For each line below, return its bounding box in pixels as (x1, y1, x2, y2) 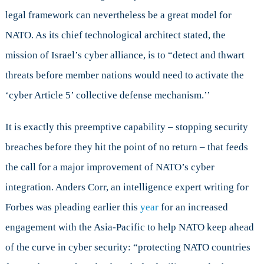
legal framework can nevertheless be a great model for (5, 9, 232, 21)
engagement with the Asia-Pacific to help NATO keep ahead (5, 221, 254, 233)
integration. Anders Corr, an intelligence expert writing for (5, 181, 249, 193)
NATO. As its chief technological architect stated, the (5, 29, 226, 41)
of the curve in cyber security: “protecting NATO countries (5, 241, 250, 253)
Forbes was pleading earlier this (5, 201, 140, 213)
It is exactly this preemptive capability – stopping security (5, 121, 248, 133)
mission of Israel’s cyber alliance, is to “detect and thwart (5, 49, 245, 61)
